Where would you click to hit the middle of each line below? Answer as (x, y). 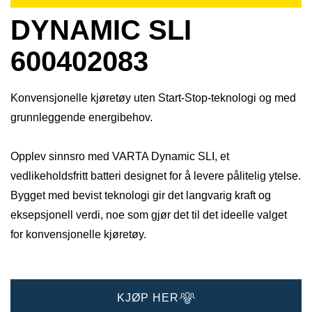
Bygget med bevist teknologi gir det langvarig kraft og (141, 196)
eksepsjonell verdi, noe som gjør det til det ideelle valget (149, 215)
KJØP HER (148, 297)
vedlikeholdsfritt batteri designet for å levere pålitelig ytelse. (156, 176)
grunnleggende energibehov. (81, 118)
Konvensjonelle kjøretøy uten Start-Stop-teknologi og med (153, 98)
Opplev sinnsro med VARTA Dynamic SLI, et (120, 157)
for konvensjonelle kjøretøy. (78, 235)
